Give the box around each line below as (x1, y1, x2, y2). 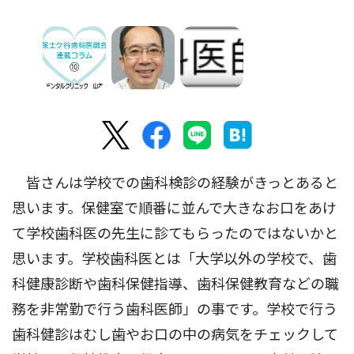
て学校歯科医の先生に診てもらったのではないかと (12, 225, 338, 242)
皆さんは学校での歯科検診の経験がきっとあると (12, 175, 338, 191)
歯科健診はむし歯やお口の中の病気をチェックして (12, 326, 338, 343)
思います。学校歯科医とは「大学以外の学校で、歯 (12, 250, 337, 267)
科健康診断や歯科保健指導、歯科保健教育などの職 (12, 276, 339, 292)
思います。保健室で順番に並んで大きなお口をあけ (12, 200, 337, 217)
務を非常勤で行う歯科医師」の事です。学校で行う (12, 301, 337, 318)
